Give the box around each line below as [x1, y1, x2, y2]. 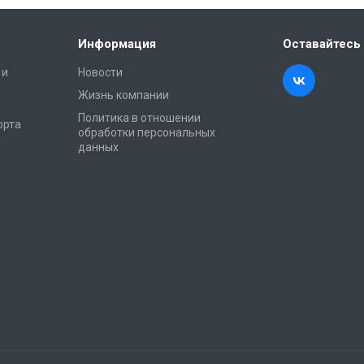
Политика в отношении [78, 110, 201, 124]
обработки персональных [78, 125, 215, 139]
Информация [78, 36, 156, 51]
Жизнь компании [78, 88, 169, 102]
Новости [78, 65, 123, 79]
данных [78, 140, 119, 154]
